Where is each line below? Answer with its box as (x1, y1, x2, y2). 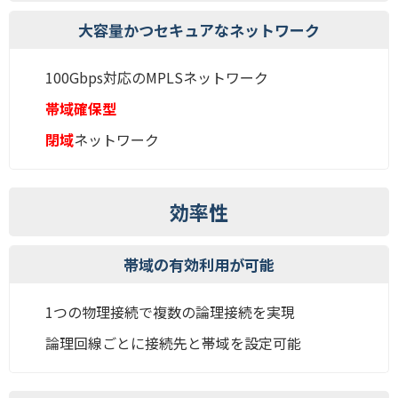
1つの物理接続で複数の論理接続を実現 (45, 301, 295, 323)
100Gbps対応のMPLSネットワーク (45, 67, 268, 89)
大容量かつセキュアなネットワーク (78, 19, 320, 42)
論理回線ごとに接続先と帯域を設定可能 (45, 332, 301, 354)
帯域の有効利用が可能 (123, 253, 275, 276)
